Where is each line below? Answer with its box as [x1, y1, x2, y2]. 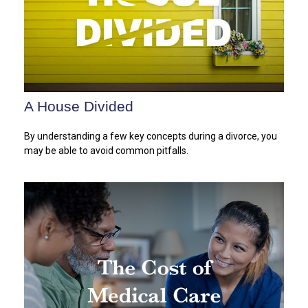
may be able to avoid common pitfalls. [24, 144, 188, 156]
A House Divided [24, 98, 133, 114]
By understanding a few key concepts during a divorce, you [24, 130, 277, 142]
